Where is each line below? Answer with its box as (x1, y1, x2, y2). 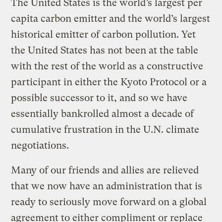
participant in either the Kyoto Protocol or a (11, 76, 207, 88)
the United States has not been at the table (11, 44, 199, 56)
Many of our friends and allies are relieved (11, 164, 199, 176)
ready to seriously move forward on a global (11, 196, 207, 208)
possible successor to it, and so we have (11, 92, 188, 104)
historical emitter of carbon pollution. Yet (11, 28, 196, 40)
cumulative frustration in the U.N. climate (11, 123, 200, 135)
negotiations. (11, 139, 69, 151)
